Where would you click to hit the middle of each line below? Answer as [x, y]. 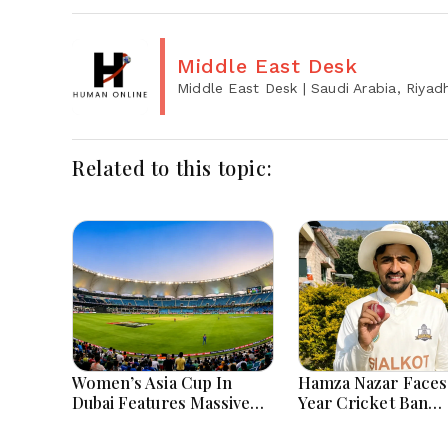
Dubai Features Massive [161, 402]
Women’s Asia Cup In [152, 382]
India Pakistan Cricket [157, 422]
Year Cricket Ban [363, 402]
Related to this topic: [172, 167]
